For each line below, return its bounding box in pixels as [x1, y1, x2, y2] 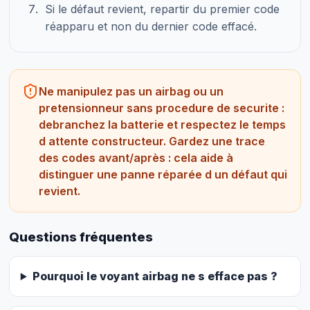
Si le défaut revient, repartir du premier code [44, 2, 280, 17]
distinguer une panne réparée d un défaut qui [39, 167, 288, 181]
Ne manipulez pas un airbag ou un [39, 84, 224, 98]
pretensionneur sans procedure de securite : [39, 100, 285, 115]
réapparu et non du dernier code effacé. [44, 19, 257, 34]
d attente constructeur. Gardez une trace [39, 134, 266, 148]
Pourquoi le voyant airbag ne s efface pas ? [32, 269, 277, 284]
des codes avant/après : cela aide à [39, 150, 234, 165]
